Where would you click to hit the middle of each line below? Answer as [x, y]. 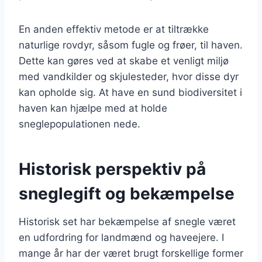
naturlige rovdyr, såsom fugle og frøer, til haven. [131, 45]
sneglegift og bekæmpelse [127, 193]
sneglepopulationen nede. [80, 124]
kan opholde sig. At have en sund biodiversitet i [130, 92]
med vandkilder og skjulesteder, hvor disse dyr [129, 76]
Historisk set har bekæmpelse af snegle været [127, 221]
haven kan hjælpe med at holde [93, 108]
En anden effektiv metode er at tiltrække [114, 29]
